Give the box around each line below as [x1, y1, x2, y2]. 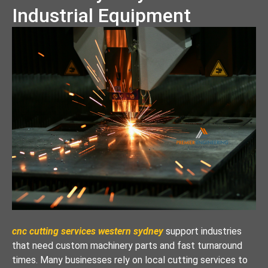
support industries [163, 225, 242, 237]
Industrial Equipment [12, 4, 191, 27]
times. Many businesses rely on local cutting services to [12, 254, 248, 266]
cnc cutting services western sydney [12, 225, 163, 237]
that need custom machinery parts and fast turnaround [12, 239, 242, 251]
